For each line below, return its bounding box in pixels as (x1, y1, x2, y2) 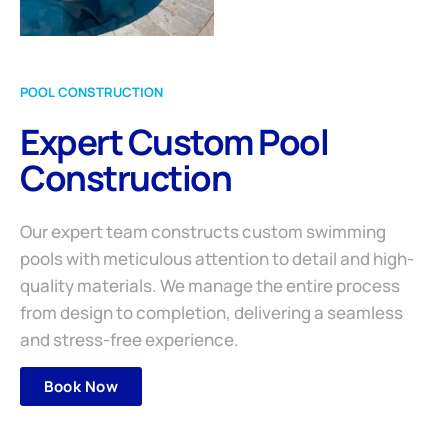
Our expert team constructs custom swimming (20, 219, 386, 243)
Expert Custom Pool (20, 117, 328, 166)
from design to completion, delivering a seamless (20, 300, 403, 324)
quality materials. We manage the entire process (20, 273, 400, 297)
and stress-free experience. (20, 327, 239, 351)
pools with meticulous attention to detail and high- (20, 246, 414, 270)
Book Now (44, 375, 118, 397)
